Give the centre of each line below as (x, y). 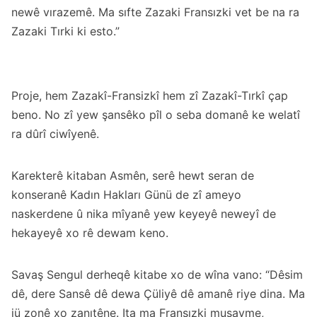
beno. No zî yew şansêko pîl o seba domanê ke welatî (156, 114)
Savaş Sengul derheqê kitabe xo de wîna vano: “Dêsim (157, 274)
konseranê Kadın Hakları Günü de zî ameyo (126, 194)
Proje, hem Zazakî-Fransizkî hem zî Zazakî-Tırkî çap (150, 95)
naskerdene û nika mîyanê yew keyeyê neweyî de (144, 213)
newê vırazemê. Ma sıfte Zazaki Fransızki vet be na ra (155, 12)
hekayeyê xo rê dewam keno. (90, 232)
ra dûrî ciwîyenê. (55, 133)
